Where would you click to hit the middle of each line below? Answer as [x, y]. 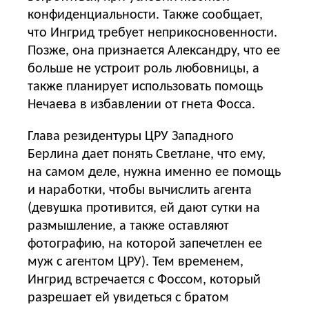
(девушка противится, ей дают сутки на [144, 208]
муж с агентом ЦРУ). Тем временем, [136, 262]
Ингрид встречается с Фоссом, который [144, 280]
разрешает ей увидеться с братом [128, 298]
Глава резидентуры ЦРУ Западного [131, 136]
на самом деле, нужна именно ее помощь [154, 172]
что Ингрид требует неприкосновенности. [152, 33]
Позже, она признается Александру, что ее [154, 51]
